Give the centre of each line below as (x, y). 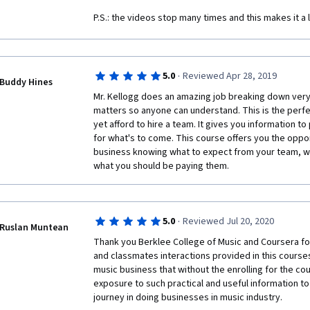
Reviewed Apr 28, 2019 (229, 76)
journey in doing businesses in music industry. (189, 298)
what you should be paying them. (161, 166)
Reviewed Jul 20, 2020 (228, 221)
